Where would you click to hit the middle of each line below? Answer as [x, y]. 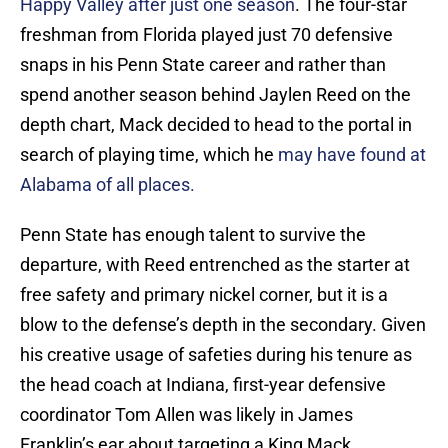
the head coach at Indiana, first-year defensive [203, 385]
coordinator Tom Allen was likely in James [186, 415]
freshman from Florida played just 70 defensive [206, 35]
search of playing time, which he [149, 155]
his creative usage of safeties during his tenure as [216, 355]
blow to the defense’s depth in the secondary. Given [223, 325]
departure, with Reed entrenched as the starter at [215, 265]
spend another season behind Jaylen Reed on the [215, 95]
